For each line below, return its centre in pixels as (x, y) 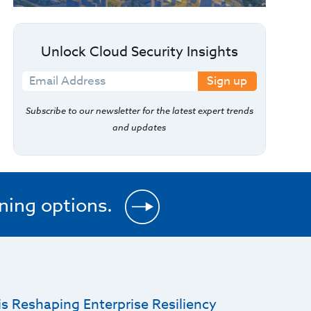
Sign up (227, 81)
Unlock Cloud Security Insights (139, 52)
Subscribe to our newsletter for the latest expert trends (139, 110)
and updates (140, 127)
